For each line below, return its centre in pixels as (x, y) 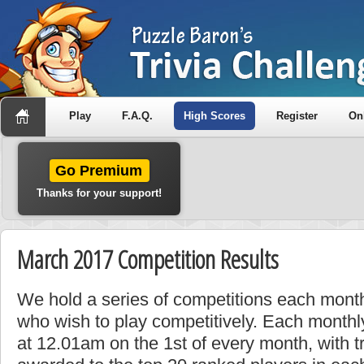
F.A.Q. (137, 116)
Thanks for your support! (99, 193)
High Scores (214, 116)
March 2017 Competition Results (148, 259)
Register (297, 116)
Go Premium (99, 171)
